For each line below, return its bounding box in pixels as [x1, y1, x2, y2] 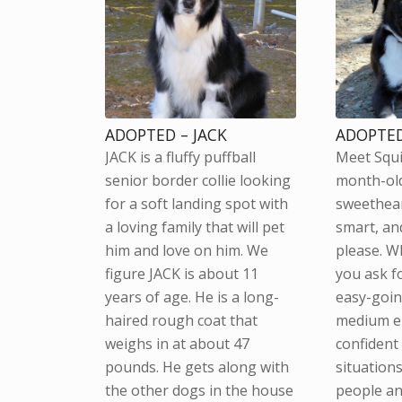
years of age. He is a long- [105, 287, 280, 308]
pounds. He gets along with [105, 357, 290, 378]
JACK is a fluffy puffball [105, 147, 257, 168]
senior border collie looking [105, 170, 292, 191]
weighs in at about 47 [105, 334, 250, 354]
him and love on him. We [105, 240, 269, 261]
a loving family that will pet [105, 217, 285, 238]
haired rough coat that [105, 310, 258, 331]
